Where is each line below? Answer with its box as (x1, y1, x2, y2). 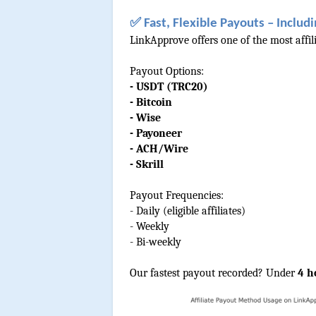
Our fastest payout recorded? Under (130, 267, 295, 280)
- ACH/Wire (130, 142, 188, 156)
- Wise (130, 111, 161, 125)
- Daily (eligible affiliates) (130, 205, 245, 218)
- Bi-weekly (130, 236, 181, 249)
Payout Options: (130, 65, 204, 78)
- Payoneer (130, 127, 182, 140)
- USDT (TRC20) (130, 80, 208, 94)
